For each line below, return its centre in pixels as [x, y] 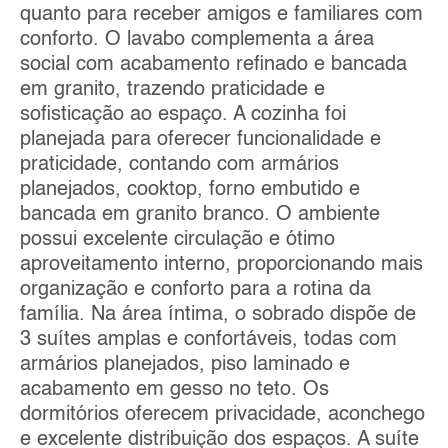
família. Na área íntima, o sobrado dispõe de [218, 314]
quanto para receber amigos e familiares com [221, 14]
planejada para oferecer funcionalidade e [200, 139]
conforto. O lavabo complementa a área [197, 39]
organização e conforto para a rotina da [195, 289]
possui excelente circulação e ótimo [177, 239]
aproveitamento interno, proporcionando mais [221, 264]
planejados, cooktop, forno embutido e [190, 189]
